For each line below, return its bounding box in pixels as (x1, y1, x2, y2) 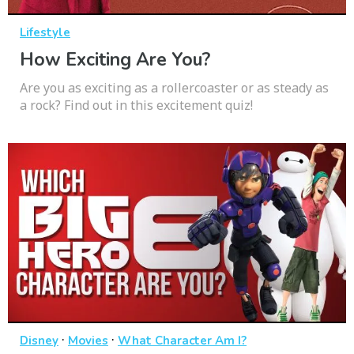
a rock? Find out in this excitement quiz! (20, 96, 253, 115)
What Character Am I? (118, 333, 247, 349)
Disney (20, 333, 58, 349)
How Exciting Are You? (20, 47, 210, 73)
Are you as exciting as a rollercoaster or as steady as (20, 79, 329, 97)
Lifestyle (20, 24, 70, 41)
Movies (68, 333, 108, 349)
